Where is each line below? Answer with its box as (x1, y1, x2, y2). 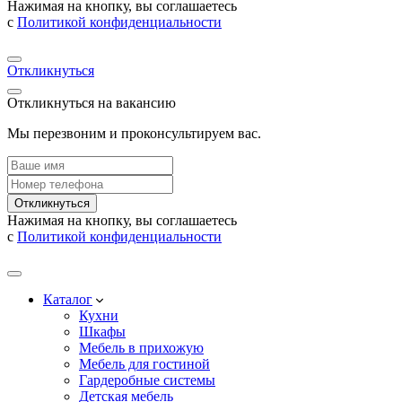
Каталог (43, 292, 92, 308)
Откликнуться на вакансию (7, 95, 176, 111)
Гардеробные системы (79, 372, 215, 389)
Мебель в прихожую (79, 340, 204, 356)
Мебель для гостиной (79, 356, 210, 372)
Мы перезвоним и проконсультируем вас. (7, 126, 261, 142)
